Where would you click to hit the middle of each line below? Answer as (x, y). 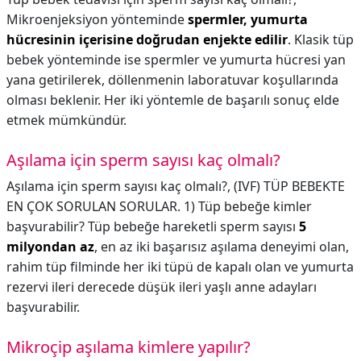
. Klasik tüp (321, 39)
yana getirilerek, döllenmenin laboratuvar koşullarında (172, 80)
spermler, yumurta (248, 19)
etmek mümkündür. (66, 120)
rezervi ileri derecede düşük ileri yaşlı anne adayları (162, 287)
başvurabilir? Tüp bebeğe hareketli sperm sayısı (153, 226)
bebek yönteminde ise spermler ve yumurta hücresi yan (176, 60)
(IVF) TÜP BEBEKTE (289, 186)
